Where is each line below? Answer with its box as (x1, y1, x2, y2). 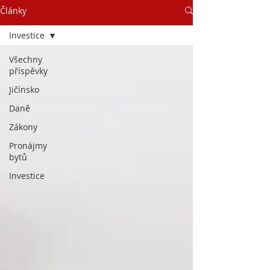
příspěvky (9, 65, 48, 77)
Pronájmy (9, 140, 47, 151)
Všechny (9, 54, 42, 65)
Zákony (9, 121, 37, 133)
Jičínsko (9, 84, 39, 95)
